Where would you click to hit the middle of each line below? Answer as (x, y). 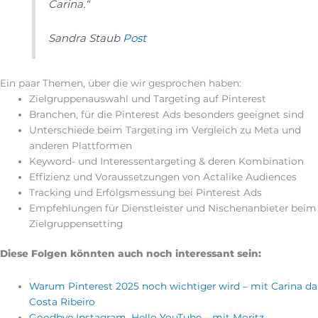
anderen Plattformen (81, 145)
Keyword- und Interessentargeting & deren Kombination (167, 161)
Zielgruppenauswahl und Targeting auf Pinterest (148, 98)
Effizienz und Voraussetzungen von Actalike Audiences (163, 176)
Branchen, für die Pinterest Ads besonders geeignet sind (167, 114)
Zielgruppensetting (76, 223)
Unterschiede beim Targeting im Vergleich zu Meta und (165, 130)
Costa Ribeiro (62, 302)
